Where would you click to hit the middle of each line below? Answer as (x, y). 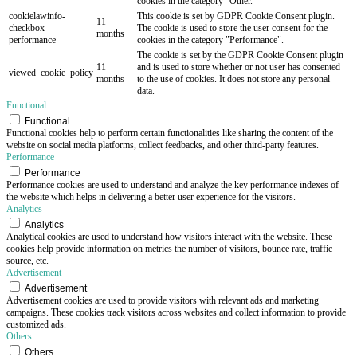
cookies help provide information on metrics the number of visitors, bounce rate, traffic (169, 248)
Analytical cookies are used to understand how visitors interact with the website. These (169, 236)
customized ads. (36, 324)
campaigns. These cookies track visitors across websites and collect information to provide (176, 312)
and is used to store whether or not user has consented (239, 67)
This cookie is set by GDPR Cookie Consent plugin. (236, 16)
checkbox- (28, 27)
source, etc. (27, 260)
